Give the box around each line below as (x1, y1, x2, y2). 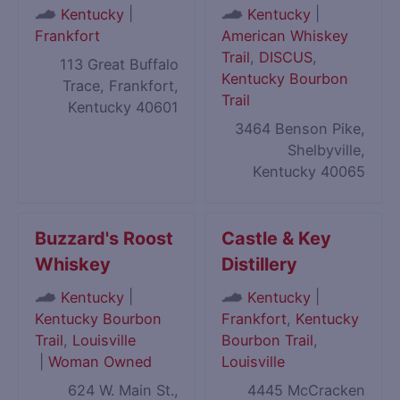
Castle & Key (221, 228, 332, 250)
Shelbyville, (287, 141, 365, 160)
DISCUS (259, 47, 313, 66)
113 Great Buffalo (59, 55, 179, 74)
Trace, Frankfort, (62, 77, 179, 96)
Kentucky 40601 (67, 98, 179, 117)
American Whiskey (221, 26, 349, 45)
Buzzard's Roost (35, 228, 174, 250)
